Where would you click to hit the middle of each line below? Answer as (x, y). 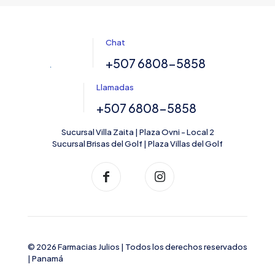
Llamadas (115, 87)
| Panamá (45, 258)
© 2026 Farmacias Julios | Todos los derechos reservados (137, 246)
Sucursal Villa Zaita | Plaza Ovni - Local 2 (137, 132)
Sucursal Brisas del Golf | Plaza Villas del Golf (137, 143)
